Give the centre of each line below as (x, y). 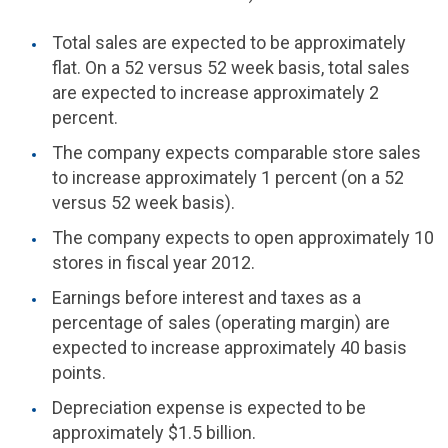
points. (79, 372)
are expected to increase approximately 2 (215, 92)
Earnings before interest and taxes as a (206, 297)
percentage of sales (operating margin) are (221, 322)
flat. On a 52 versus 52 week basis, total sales (231, 67)
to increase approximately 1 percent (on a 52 (228, 177)
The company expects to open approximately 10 (243, 237)
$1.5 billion (210, 432)
